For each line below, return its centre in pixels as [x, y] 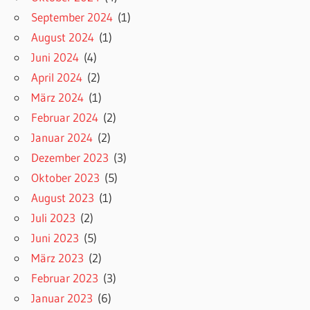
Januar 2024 [62, 138]
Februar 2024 [65, 118]
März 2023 [58, 258]
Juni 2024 [55, 57]
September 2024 [72, 17]
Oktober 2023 [66, 178]
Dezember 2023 [70, 158]
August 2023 [63, 198]
